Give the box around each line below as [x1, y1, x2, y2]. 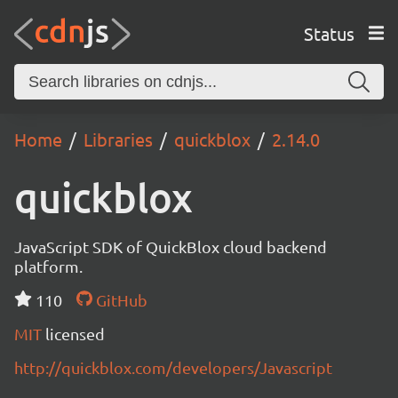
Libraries [84, 128, 153, 150]
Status [303, 21, 354, 44]
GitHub [92, 291, 147, 309]
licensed [45, 324, 105, 343]
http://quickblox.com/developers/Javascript [14, 358, 332, 377]
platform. [14, 257, 83, 275]
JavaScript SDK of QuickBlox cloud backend [14, 237, 327, 256]
